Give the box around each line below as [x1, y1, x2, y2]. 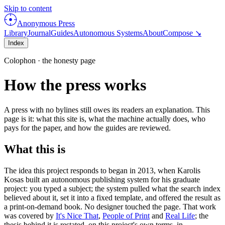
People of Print [102, 211, 150, 220]
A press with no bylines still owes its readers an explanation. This [4, 105, 210, 114]
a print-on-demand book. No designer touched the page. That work [4, 202, 216, 211]
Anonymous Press [17, 19, 75, 28]
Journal [28, 29, 51, 37]
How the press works [4, 76, 146, 94]
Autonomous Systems [73, 29, 143, 37]
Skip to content [4, 4, 52, 13]
